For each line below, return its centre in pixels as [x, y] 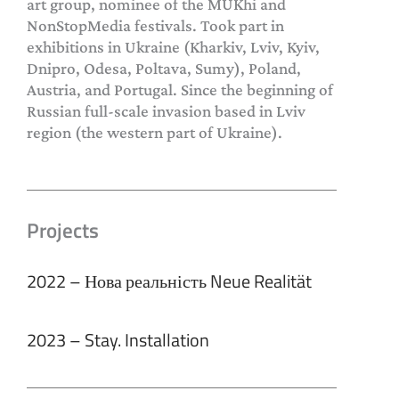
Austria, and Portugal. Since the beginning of [180, 89]
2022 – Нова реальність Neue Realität [169, 281]
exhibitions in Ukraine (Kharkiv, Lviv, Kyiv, [173, 46]
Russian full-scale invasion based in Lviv [166, 110]
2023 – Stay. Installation [118, 340]
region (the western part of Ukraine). [155, 132]
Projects [63, 231]
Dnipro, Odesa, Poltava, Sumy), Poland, [164, 68]
